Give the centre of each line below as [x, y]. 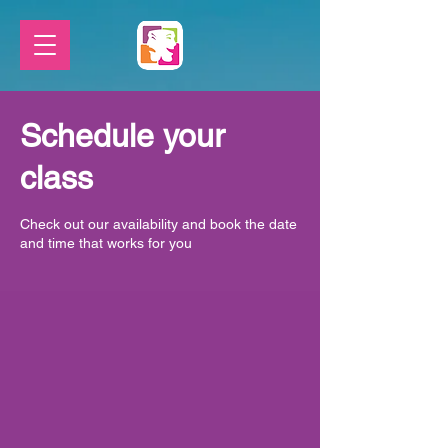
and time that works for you [106, 243]
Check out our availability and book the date [158, 224]
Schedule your [122, 135]
